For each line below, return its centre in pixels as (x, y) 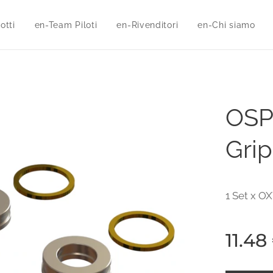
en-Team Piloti (66, 25)
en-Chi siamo (226, 25)
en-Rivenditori (147, 25)
